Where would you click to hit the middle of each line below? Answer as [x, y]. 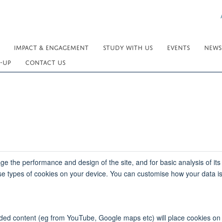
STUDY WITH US [128, 47]
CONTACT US [45, 62]
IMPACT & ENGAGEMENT [51, 47]
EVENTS [178, 47]
